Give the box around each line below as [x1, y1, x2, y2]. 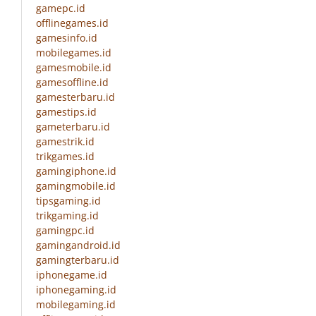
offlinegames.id [36, 16, 109, 30]
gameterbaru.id [36, 120, 110, 134]
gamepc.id [36, 1, 85, 16]
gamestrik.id [36, 135, 95, 149]
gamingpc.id [36, 224, 95, 238]
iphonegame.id [36, 268, 107, 282]
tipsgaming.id [36, 194, 101, 208]
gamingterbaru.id [36, 253, 119, 267]
